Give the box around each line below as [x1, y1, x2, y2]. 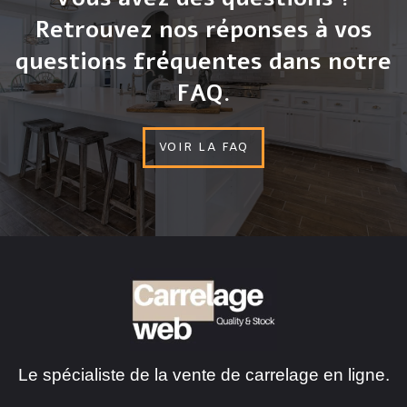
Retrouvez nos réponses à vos [35, 13, 372, 45]
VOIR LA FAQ [158, 139, 249, 155]
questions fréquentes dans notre [15, 45, 392, 77]
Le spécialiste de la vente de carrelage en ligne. [17, 364, 390, 384]
